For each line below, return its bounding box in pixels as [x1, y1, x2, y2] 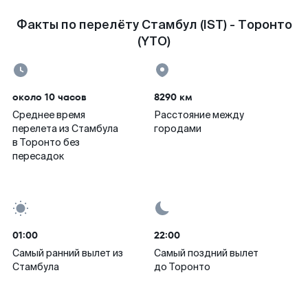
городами [154, 122, 201, 135]
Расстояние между [154, 109, 244, 121]
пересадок [12, 150, 64, 162]
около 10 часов [12, 90, 87, 104]
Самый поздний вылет [154, 247, 258, 259]
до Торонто [154, 261, 210, 273]
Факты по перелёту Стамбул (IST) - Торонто [16, 16, 292, 33]
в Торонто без [12, 136, 80, 148]
